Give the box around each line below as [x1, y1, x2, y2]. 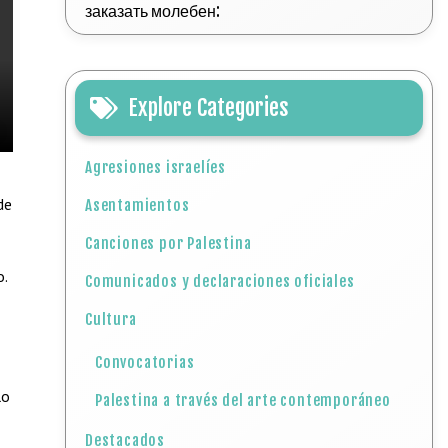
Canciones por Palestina [85, 234, 252, 253]
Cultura [85, 310, 137, 329]
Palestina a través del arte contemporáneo [95, 391, 391, 410]
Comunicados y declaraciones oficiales [85, 272, 355, 291]
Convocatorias [95, 353, 195, 372]
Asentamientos [85, 196, 190, 215]
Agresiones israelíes [85, 158, 227, 177]
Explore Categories [128, 94, 290, 121]
